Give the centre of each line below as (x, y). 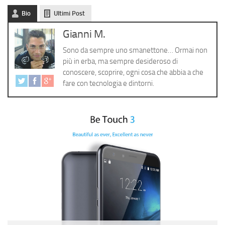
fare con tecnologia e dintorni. (108, 83)
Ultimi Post (69, 13)
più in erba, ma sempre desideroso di (120, 61)
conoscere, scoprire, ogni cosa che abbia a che (133, 72)
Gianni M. (84, 34)
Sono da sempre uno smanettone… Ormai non (135, 50)
